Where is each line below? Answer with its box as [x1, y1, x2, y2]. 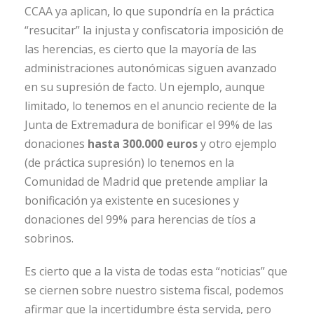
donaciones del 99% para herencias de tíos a [25, 212, 256, 228]
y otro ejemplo [198, 136, 277, 152]
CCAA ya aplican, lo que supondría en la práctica [25, 4, 274, 20]
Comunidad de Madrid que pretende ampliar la [25, 174, 268, 190]
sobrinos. [25, 231, 74, 247]
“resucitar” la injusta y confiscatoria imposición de [25, 22, 284, 39]
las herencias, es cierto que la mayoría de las [25, 41, 257, 57]
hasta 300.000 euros [88, 136, 198, 152]
